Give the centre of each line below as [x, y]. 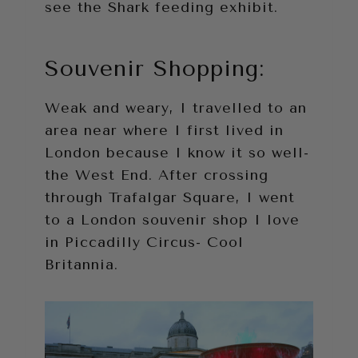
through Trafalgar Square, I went [170, 197]
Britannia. [82, 264]
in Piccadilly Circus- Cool [144, 242]
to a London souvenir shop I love [172, 219]
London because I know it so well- [177, 152]
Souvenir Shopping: [155, 68]
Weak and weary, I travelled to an [176, 107]
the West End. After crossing [157, 175]
